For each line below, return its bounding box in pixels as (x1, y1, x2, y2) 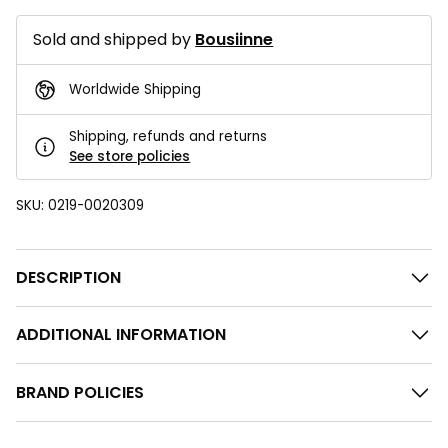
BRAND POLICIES (16, 380, 144, 404)
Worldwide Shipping (69, 79, 202, 99)
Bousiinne (195, 28, 274, 52)
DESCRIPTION (16, 265, 121, 289)
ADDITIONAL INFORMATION (16, 323, 226, 347)
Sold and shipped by (33, 28, 196, 52)
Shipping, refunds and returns (69, 126, 268, 146)
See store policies (69, 146, 191, 166)
